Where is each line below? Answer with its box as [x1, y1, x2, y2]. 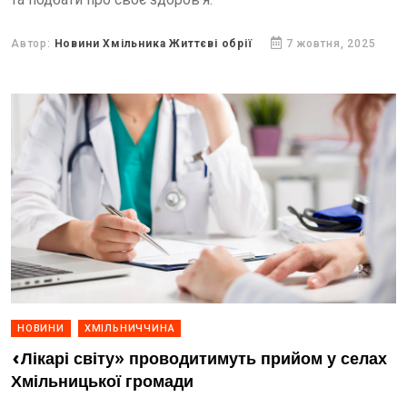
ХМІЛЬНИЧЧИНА [84, 323, 175, 334]
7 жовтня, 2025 [286, 37, 376, 50]
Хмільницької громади [11, 372, 194, 392]
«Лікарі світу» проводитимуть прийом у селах [11, 350, 387, 369]
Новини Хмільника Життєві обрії [54, 37, 253, 50]
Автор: [11, 37, 55, 50]
